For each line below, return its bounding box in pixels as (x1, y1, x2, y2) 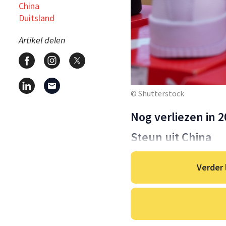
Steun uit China (131, 129, 211, 145)
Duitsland (19, 12, 54, 24)
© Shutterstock (131, 88, 184, 99)
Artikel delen (19, 34, 65, 46)
